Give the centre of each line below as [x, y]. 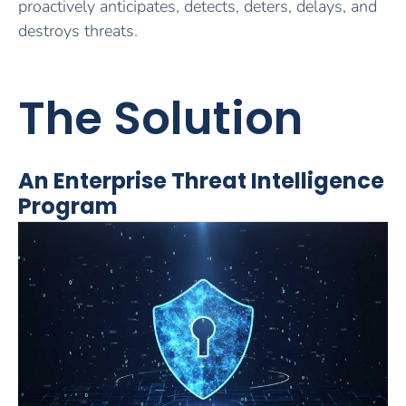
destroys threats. [78, 30]
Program [68, 207]
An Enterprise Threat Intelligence [201, 181]
